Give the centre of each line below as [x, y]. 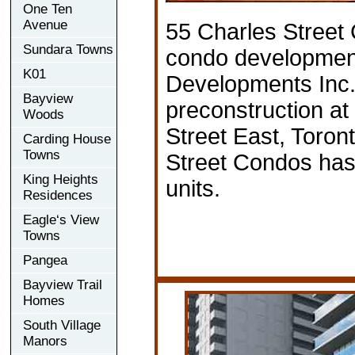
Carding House [67, 139]
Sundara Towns [68, 49]
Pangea [45, 260]
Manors [45, 341]
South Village [62, 325]
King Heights [61, 179]
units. [193, 188]
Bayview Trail [63, 284]
